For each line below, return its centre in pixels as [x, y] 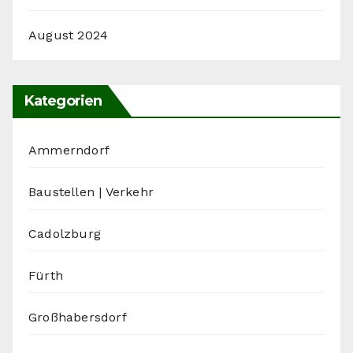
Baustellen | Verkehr [91, 192]
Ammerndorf [69, 150]
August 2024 [69, 35]
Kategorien [63, 101]
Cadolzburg [65, 234]
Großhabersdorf [78, 318]
